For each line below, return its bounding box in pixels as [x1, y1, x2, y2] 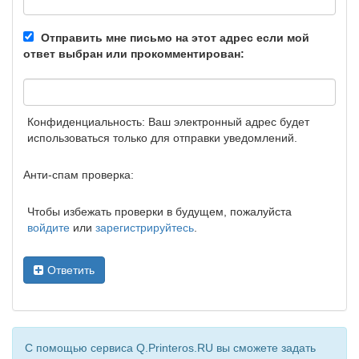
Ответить [47, 264, 95, 276]
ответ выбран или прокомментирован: [23, 47, 244, 60]
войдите [27, 221, 70, 234]
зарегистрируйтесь [95, 221, 194, 234]
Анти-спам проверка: [23, 168, 134, 181]
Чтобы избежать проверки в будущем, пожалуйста [27, 205, 292, 218]
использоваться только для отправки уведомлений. [27, 131, 297, 144]
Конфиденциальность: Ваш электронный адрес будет [27, 115, 309, 128]
